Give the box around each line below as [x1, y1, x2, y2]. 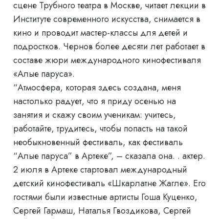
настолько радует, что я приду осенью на [13, 95, 176, 108]
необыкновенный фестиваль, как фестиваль [13, 136, 183, 149]
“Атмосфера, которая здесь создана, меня [13, 81, 181, 94]
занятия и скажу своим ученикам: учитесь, [13, 109, 176, 122]
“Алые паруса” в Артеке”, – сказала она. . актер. [13, 150, 205, 163]
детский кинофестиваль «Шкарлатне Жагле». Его [13, 177, 206, 190]
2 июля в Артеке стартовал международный [13, 163, 187, 176]
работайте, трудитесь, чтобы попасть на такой [13, 122, 188, 135]
